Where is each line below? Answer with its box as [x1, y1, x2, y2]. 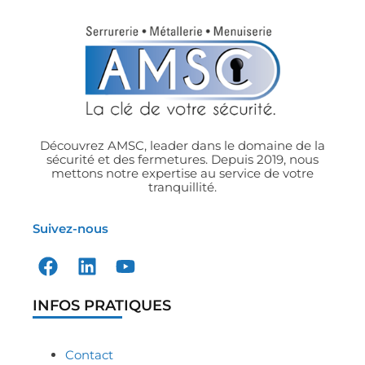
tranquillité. [148, 179, 217, 196]
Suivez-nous [33, 220, 108, 236]
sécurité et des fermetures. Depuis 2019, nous [46, 152, 319, 168]
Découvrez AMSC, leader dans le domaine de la [40, 138, 325, 154]
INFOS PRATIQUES [33, 297, 171, 314]
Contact [65, 347, 113, 363]
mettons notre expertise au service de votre [51, 165, 314, 182]
